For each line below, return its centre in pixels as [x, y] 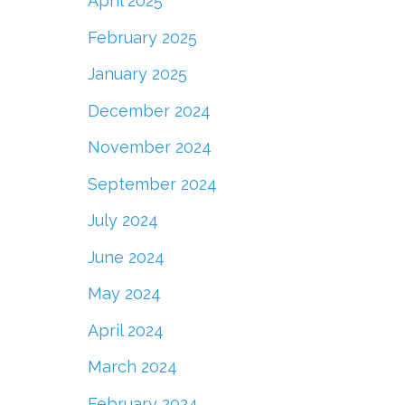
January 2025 [137, 74]
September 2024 [152, 184]
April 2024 [125, 330]
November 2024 [149, 147]
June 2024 [126, 257]
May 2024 [124, 294]
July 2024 [122, 221]
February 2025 [142, 37]
